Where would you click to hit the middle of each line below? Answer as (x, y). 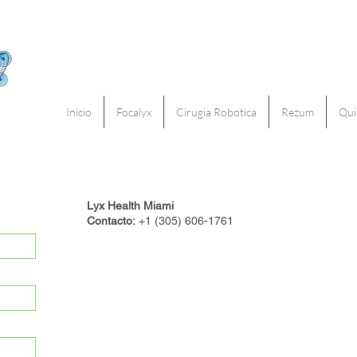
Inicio (79, 112)
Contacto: (111, 221)
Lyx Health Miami (130, 206)
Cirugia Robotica (216, 112)
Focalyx (134, 112)
